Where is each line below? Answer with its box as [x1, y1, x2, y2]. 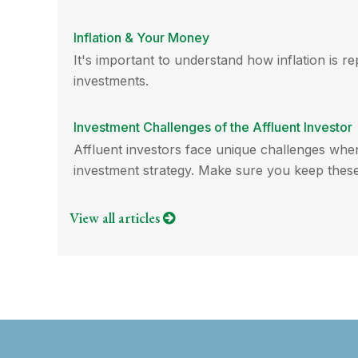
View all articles [70, 209, 163, 228]
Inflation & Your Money [74, 30, 209, 46]
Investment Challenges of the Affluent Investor [74, 119, 352, 136]
